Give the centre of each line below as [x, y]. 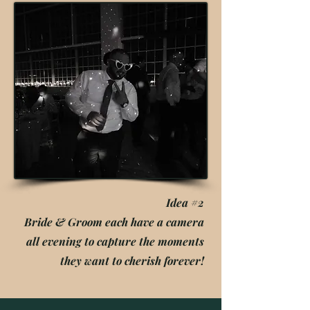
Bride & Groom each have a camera [114, 222]
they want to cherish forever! [132, 261]
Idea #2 [185, 202]
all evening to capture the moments [115, 241]
